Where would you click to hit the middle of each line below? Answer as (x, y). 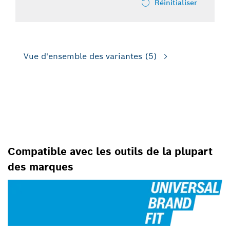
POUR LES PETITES (72, 120)
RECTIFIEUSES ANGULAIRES (106, 132)
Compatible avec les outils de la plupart (110, 152)
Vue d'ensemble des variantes (83, 56)
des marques (41, 167)
